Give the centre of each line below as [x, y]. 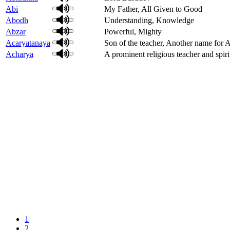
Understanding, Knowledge [149, 20]
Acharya [20, 54]
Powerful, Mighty [133, 31]
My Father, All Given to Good [153, 9]
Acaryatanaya [28, 43]
